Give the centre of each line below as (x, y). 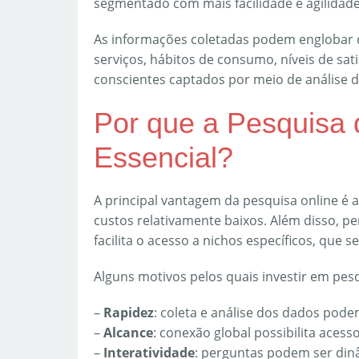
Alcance (128, 333)
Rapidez (129, 313)
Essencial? (163, 158)
